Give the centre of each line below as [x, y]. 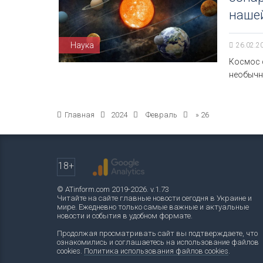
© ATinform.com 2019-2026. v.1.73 [113, 189]
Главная [80, 115]
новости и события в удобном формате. [125, 216]
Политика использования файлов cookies [156, 251]
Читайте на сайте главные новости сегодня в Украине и [154, 198]
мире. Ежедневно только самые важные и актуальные [153, 207]
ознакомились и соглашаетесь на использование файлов [158, 242]
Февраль [161, 115]
